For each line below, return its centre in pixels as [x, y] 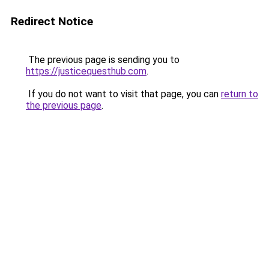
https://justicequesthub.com [86, 71]
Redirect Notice [52, 21]
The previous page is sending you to [103, 60]
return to [240, 94]
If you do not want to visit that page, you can [123, 94]
